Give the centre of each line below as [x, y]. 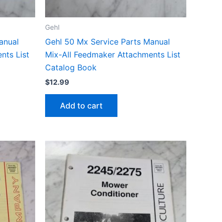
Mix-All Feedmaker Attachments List [113, 55]
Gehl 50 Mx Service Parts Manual [108, 42]
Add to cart [81, 106]
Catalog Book [71, 68]
